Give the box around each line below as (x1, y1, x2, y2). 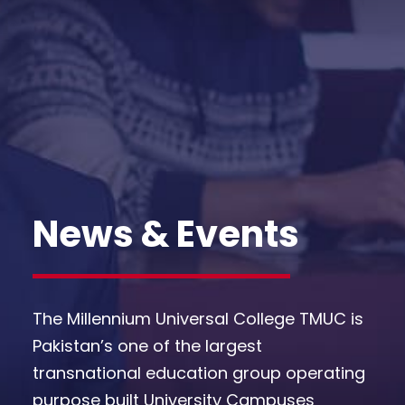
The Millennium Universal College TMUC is (33, 307, 363, 331)
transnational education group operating (33, 362, 365, 385)
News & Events (33, 209, 299, 260)
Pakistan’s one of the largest (33, 334, 262, 358)
